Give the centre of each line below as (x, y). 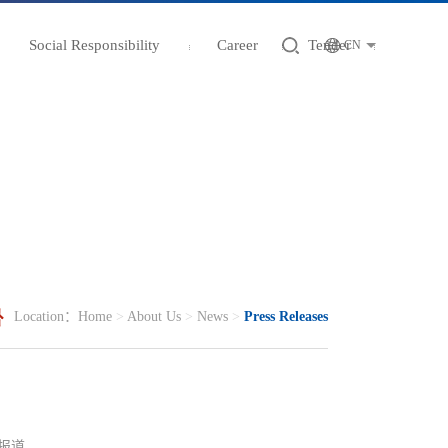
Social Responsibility (95, 45)
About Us (154, 316)
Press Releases (286, 316)
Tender (330, 45)
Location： (46, 316)
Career (237, 45)
